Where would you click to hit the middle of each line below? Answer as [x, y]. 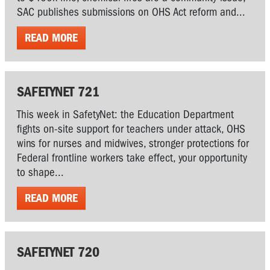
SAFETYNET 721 [58, 91]
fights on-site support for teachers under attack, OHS [131, 129]
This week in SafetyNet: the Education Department [125, 114]
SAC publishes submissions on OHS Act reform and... [131, 12]
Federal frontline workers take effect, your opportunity [132, 158]
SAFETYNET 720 [58, 252]
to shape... [40, 172]
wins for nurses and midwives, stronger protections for [133, 143]
